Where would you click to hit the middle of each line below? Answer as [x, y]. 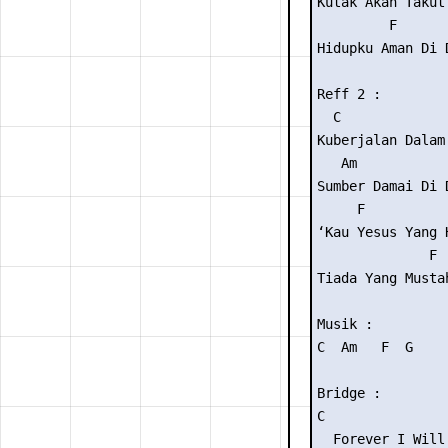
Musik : [345, 324]
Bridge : [349, 393]
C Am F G [365, 347]
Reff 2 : [349, 94]
